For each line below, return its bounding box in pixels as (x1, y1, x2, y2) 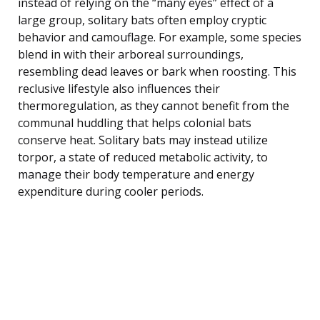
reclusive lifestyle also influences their (18, 80, 220, 96)
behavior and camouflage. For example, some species (18, 29, 301, 45)
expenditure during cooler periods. (18, 183, 204, 199)
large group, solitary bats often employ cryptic (18, 11, 266, 28)
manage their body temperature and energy (18, 166, 254, 182)
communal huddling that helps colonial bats (18, 114, 251, 131)
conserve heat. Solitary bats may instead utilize (18, 131, 268, 148)
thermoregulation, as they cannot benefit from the (18, 97, 289, 114)
